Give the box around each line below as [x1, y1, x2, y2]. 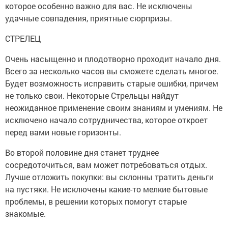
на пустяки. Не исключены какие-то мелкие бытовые [5, 184, 208, 195]
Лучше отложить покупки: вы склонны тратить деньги [5, 172, 214, 183]
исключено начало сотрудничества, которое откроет [5, 115, 208, 126]
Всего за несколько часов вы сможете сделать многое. [5, 66, 218, 77]
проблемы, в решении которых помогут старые [5, 196, 187, 207]
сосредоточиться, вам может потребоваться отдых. [5, 159, 207, 170]
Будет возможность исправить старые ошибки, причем [5, 78, 218, 89]
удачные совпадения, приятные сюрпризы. [5, 13, 172, 24]
